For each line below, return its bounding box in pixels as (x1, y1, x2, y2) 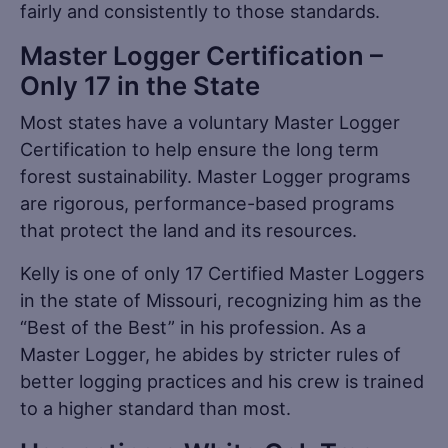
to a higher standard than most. (20, 396, 291, 419)
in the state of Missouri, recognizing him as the (20, 288, 422, 311)
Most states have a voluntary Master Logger (20, 110, 400, 133)
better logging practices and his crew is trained (20, 369, 424, 392)
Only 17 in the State (20, 69, 260, 101)
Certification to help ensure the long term (20, 137, 379, 160)
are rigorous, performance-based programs (20, 191, 394, 214)
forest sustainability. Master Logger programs (20, 164, 410, 187)
